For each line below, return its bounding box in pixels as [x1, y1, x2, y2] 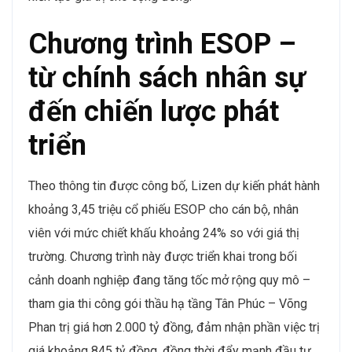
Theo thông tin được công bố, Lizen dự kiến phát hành [28, 178, 320, 193]
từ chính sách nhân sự [28, 60, 306, 94]
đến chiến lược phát [28, 94, 279, 128]
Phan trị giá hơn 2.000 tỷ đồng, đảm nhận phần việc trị [28, 319, 320, 335]
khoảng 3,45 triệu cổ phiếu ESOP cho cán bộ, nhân [28, 201, 299, 217]
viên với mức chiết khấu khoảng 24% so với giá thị [28, 225, 299, 240]
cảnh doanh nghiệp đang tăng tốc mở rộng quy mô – [28, 272, 310, 288]
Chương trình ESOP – [28, 27, 296, 60]
